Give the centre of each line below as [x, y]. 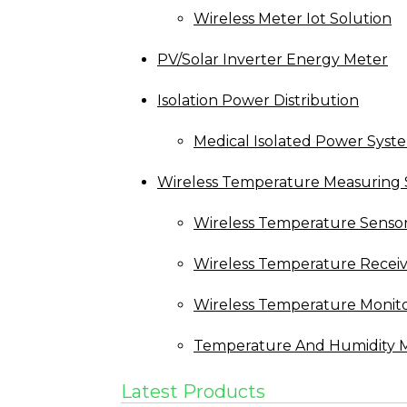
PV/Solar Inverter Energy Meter [273, 60]
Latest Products [193, 392]
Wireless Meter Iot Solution [293, 19]
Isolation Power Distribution [258, 101]
